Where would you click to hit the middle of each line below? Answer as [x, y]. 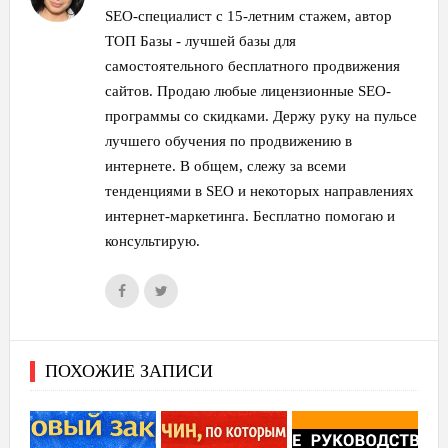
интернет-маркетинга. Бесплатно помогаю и [250, 215]
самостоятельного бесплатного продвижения [253, 65]
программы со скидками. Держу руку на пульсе [261, 115]
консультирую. [153, 240]
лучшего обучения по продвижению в [229, 140]
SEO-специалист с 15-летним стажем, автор [249, 15]
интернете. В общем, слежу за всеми [226, 165]
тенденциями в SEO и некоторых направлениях [260, 190]
